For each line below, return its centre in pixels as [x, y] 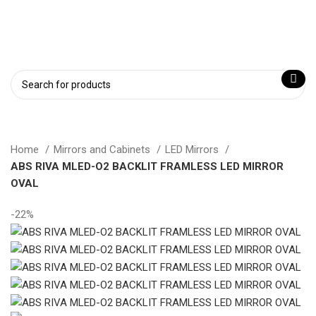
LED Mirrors [193, 150]
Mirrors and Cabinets [103, 150]
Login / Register [278, 21]
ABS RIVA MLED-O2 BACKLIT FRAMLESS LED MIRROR [147, 166]
